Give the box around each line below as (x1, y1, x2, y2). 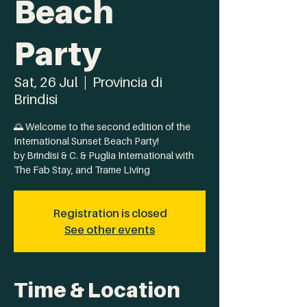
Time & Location (14, 278, 180, 302)
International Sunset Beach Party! (14, 135, 159, 147)
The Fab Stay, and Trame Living (14, 164, 150, 175)
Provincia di (93, 74, 162, 90)
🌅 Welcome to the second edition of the (14, 121, 191, 132)
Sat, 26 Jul (14, 74, 78, 90)
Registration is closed (52, 206, 167, 220)
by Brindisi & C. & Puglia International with (14, 149, 194, 161)
